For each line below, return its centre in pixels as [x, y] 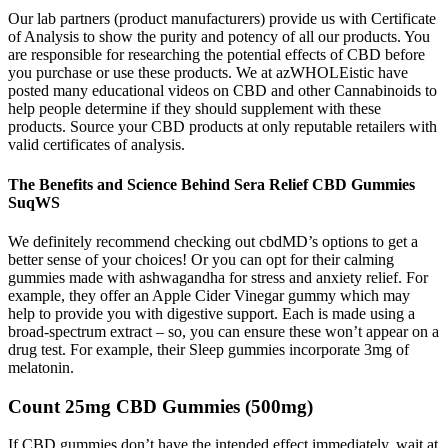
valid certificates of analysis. [96, 145]
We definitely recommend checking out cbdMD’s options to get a [213, 241]
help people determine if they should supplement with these [194, 109]
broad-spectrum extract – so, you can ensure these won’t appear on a [223, 331]
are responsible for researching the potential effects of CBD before [216, 55]
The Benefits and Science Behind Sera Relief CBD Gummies [211, 184]
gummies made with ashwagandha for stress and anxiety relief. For [218, 277]
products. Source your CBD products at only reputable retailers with [222, 127]
